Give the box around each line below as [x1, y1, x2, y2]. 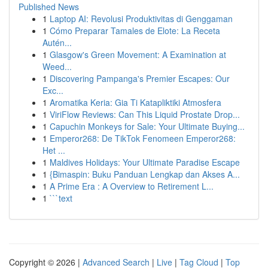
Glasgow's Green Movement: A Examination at [50, 48, 226, 60]
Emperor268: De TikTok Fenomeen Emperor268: [50, 132, 236, 144]
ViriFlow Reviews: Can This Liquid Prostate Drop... [50, 108, 240, 120]
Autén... [42, 36, 72, 48]
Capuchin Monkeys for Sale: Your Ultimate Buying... [50, 120, 245, 132]
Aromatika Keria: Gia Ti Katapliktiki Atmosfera [50, 96, 221, 108]
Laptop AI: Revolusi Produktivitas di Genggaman [50, 13, 233, 25]
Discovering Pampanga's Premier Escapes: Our [50, 72, 230, 84]
